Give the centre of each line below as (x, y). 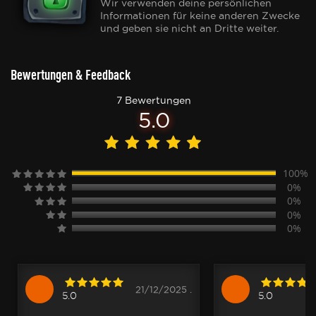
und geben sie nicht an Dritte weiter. (189, 28)
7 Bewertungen (154, 100)
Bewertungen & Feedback (71, 74)
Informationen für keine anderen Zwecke (200, 16)
